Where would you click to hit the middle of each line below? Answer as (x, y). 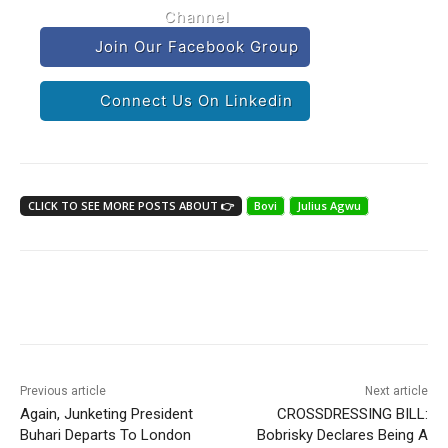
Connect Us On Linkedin (197, 100)
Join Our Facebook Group (196, 46)
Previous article (63, 390)
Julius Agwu (329, 205)
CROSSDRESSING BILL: (352, 413)
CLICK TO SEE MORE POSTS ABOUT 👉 (131, 205)
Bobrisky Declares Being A (342, 434)
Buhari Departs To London (105, 434)
